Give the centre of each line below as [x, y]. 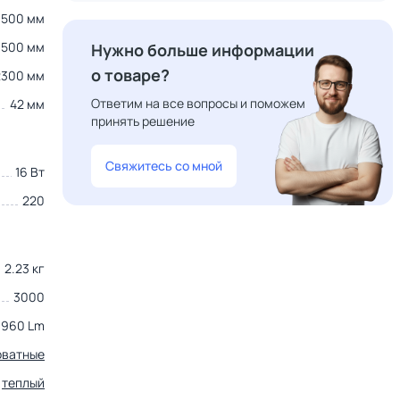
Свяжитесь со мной [164, 166]
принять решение [143, 121]
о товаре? [130, 75]
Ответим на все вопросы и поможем [198, 103]
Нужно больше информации [203, 50]
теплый [23, 383]
